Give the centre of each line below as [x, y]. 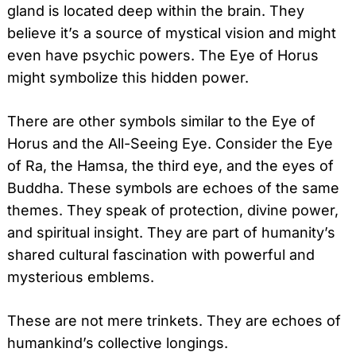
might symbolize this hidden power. [128, 77]
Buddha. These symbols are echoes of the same [173, 188]
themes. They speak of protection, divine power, [173, 210]
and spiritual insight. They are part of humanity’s [171, 232]
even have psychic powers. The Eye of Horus [163, 55]
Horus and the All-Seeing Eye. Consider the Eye [170, 143]
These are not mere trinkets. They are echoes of [174, 320]
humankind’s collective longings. [118, 342]
